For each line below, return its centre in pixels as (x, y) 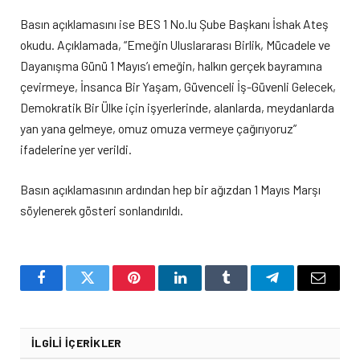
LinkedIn (205, 290)
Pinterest (158, 290)
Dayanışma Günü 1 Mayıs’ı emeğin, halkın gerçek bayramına (171, 66)
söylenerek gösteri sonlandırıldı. (103, 211)
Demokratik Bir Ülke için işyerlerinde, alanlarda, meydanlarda (177, 108)
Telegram (299, 290)
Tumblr (246, 290)
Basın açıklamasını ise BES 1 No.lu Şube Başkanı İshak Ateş (174, 24)
